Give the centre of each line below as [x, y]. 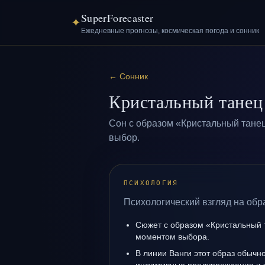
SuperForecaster [117, 18]
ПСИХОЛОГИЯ [151, 183]
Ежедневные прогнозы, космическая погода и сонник [170, 31]
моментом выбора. [172, 237]
